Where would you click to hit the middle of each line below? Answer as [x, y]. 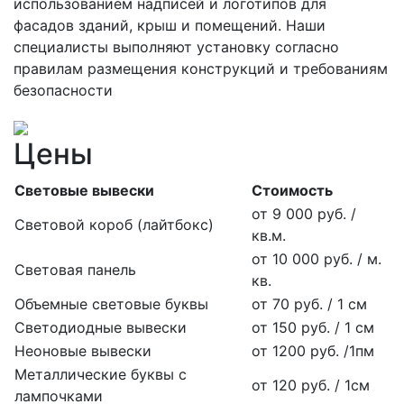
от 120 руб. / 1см [311, 385]
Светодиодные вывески [101, 327]
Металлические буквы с [101, 374]
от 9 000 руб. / [304, 213]
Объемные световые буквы [111, 303]
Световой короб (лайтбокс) [114, 224]
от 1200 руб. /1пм [313, 350]
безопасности [63, 90]
